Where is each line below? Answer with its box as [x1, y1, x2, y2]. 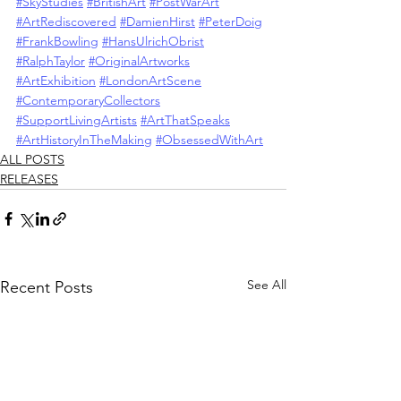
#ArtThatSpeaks [141, 111, 230, 128]
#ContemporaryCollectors [16, 91, 160, 108]
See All [247, 276, 286, 293]
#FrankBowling [16, 32, 98, 49]
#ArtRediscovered [16, 13, 116, 30]
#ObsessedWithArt [156, 131, 263, 148]
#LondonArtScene [99, 72, 201, 89]
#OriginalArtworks [89, 52, 190, 69]
